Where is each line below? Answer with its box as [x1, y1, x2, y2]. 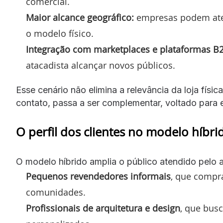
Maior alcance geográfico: [26, 11, 134, 23]
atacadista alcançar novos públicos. [26, 59, 175, 71]
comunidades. [26, 186, 86, 198]
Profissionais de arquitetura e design [26, 202, 180, 214]
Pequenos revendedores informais [26, 170, 171, 182]
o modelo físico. [26, 27, 94, 39]
